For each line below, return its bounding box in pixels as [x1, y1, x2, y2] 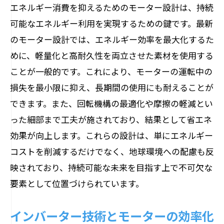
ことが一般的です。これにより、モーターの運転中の [10, 65, 212, 77]
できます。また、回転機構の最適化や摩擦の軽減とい [10, 97, 213, 109]
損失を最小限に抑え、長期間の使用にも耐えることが [10, 81, 213, 93]
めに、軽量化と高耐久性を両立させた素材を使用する [10, 49, 213, 61]
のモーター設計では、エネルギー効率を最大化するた [10, 33, 214, 45]
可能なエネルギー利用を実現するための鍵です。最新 [10, 17, 213, 29]
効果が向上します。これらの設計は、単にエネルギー [10, 129, 213, 141]
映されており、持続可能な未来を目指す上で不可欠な [10, 161, 212, 173]
